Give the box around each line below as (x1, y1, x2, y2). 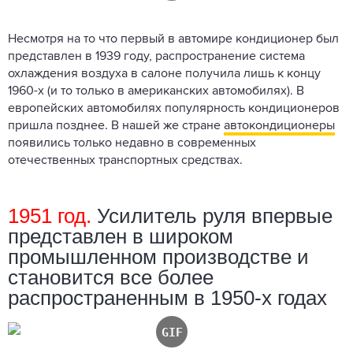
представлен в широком (8, 224, 233, 248)
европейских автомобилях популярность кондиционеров (8, 102, 340, 115)
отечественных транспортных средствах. (8, 154, 246, 167)
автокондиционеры (224, 119, 335, 132)
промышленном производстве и (8, 244, 309, 269)
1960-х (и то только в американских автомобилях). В (8, 84, 304, 98)
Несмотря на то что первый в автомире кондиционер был (8, 32, 339, 46)
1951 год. (8, 203, 91, 228)
